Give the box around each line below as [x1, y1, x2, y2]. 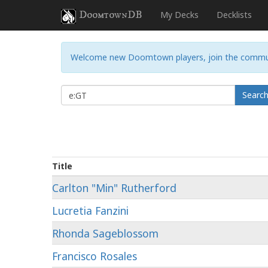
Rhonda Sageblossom [52, 226, 159, 240]
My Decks [160, 9, 199, 20]
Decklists [217, 9, 252, 20]
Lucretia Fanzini [52, 203, 129, 218]
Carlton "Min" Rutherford [52, 181, 176, 195]
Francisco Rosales [52, 249, 137, 263]
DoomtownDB [79, 8, 142, 22]
